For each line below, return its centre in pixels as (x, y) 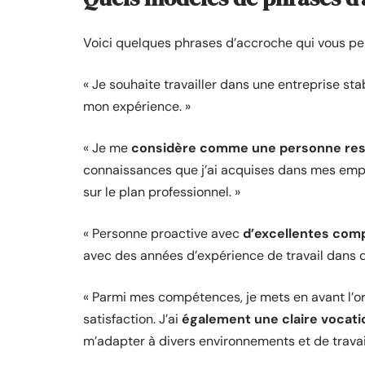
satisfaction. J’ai (132, 319)
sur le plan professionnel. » (162, 191)
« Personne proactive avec (163, 233)
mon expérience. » (137, 106)
